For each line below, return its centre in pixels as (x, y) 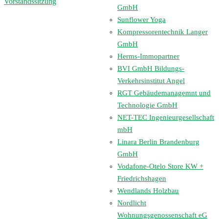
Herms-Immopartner (148, 56)
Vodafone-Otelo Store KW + (160, 166)
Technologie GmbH (147, 105)
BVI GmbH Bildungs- (151, 68)
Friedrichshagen (142, 178)
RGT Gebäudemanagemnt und (164, 93)
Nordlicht (132, 203)
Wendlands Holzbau (148, 191)
